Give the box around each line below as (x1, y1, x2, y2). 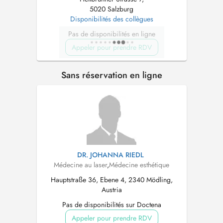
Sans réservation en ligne (61, 69, 162, 82)
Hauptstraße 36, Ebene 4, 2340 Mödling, (50, 175, 173, 185)
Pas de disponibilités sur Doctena (62, 200, 161, 210)
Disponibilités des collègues (70, 14, 153, 24)
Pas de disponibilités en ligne (68, 29, 155, 39)
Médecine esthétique (109, 160, 169, 170)
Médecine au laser (54, 160, 107, 170)
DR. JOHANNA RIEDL (77, 150, 144, 160)
